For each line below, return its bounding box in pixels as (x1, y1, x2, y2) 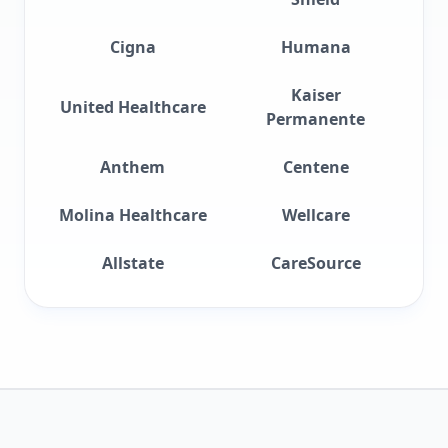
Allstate (101, 252, 164, 274)
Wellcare (281, 204, 350, 226)
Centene (282, 156, 349, 178)
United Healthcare (59, 96, 206, 118)
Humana (280, 36, 351, 58)
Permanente (266, 108, 365, 130)
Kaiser (290, 84, 341, 106)
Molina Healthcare (58, 204, 207, 226)
